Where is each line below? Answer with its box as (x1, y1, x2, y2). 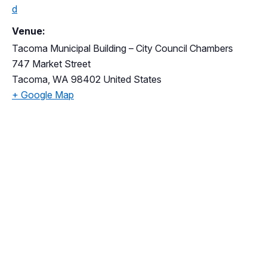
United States (103, 73, 162, 86)
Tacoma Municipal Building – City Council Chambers (12, 42, 233, 55)
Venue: (12, 25, 45, 38)
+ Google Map (12, 89, 74, 101)
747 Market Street (12, 58, 91, 70)
